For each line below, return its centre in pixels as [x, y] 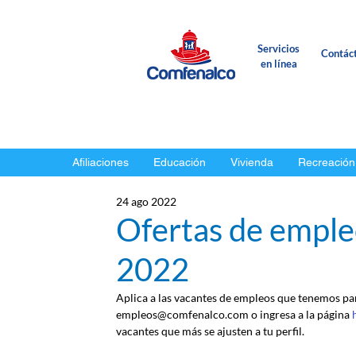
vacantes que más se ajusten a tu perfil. [210, 331]
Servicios [279, 48]
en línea [279, 64]
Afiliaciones [101, 162]
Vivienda [252, 162]
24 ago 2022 [146, 201]
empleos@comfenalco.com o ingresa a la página [234, 314]
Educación [180, 162]
